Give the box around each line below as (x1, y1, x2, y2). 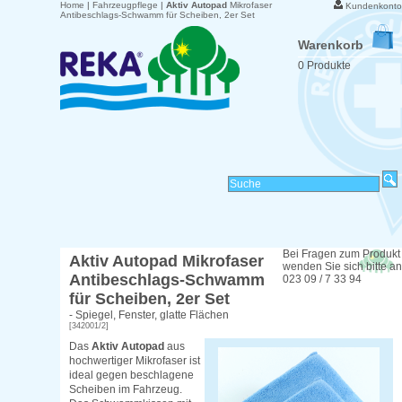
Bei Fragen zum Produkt (282, 248, 400, 261)
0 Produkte (297, 59, 351, 72)
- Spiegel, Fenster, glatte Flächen (69, 309, 230, 322)
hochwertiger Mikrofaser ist (69, 354, 201, 368)
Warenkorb (297, 38, 363, 52)
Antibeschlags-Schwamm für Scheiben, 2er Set (60, 10, 256, 20)
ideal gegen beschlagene (69, 369, 195, 382)
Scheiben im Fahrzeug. (69, 383, 183, 397)
